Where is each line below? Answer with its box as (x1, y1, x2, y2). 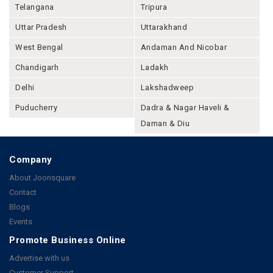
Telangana (15, 2, 54, 12)
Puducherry (15, 102, 57, 112)
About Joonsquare (9, 172, 76, 182)
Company (9, 154, 52, 165)
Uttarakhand (140, 22, 188, 32)
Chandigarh (15, 62, 58, 72)
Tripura (140, 2, 168, 12)
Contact (9, 187, 37, 197)
